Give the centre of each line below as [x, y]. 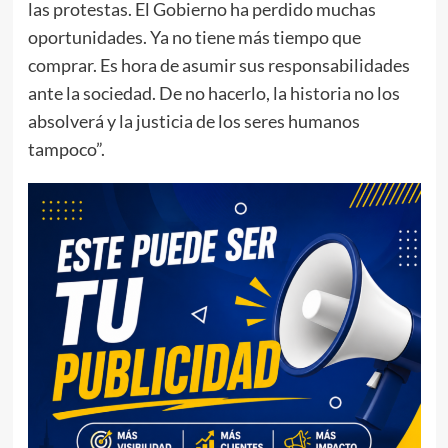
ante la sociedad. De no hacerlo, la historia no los [213, 92]
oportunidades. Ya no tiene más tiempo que [194, 36]
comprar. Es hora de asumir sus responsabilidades [218, 64]
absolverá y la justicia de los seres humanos [193, 120]
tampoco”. [66, 148]
